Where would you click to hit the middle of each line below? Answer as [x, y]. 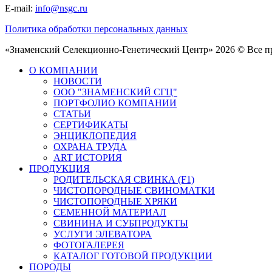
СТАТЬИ [72, 114]
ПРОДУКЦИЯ [59, 168]
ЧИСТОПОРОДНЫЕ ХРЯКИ [115, 201]
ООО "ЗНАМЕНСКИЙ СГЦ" [115, 92]
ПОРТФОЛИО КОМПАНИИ [115, 103]
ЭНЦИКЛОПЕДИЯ [95, 135]
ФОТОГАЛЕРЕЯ [89, 245]
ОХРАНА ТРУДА [90, 146]
